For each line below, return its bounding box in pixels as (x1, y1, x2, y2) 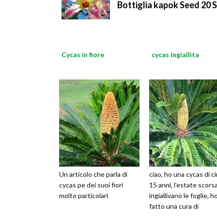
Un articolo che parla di (59, 170, 127, 179)
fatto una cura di (149, 202, 199, 211)
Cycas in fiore (62, 50, 104, 59)
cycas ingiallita (152, 50, 199, 59)
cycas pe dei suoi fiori (59, 181, 123, 189)
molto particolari (59, 191, 108, 200)
